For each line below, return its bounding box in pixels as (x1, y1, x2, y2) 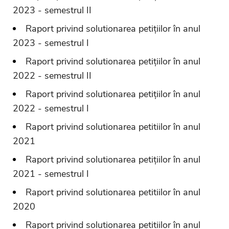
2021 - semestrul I (13, 167, 89, 180)
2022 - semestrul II (13, 69, 91, 82)
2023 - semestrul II (13, 4, 91, 16)
